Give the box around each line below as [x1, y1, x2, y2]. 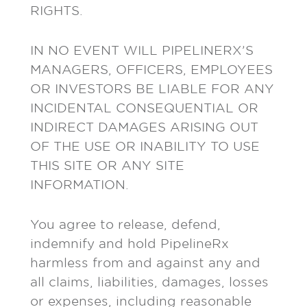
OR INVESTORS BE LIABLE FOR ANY [30, 82, 274, 96]
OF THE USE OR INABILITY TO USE [30, 139, 260, 153]
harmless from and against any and [30, 256, 260, 270]
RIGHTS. [30, 3, 83, 18]
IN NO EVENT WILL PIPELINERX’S [30, 43, 254, 58]
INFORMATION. [30, 177, 129, 192]
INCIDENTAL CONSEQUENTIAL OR [30, 101, 258, 115]
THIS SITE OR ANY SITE [30, 158, 184, 173]
